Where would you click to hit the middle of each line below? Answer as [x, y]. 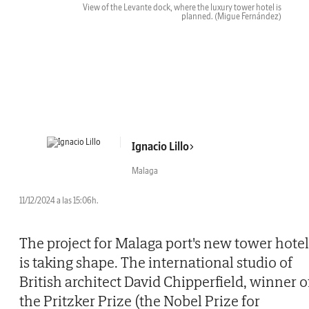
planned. [198, 17]
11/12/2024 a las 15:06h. [59, 201]
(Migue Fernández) [248, 17]
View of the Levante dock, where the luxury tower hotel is [182, 8]
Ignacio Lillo [160, 147]
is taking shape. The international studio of [156, 262]
